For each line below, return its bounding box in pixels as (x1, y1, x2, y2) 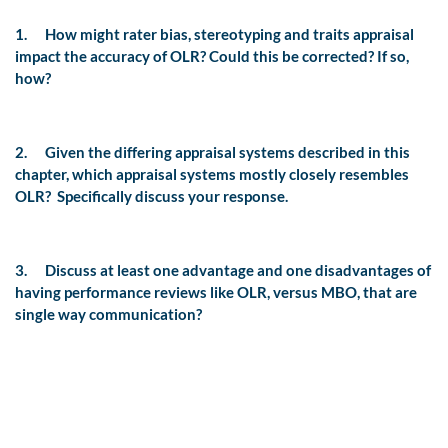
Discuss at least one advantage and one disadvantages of (45, 261, 431, 280)
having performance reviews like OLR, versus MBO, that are (15, 283, 417, 302)
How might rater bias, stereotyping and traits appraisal (45, 25, 414, 44)
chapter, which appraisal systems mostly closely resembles (15, 165, 409, 184)
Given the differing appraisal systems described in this (45, 143, 410, 162)
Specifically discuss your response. (57, 187, 288, 206)
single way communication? (15, 305, 202, 324)
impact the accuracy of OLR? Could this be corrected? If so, (15, 47, 409, 66)
